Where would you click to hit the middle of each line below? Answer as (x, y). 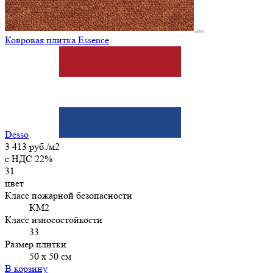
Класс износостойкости (54, 219)
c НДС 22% (29, 158)
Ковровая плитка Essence (57, 40)
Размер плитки (36, 244)
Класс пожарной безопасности (69, 195)
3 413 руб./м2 (32, 146)
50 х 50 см (50, 256)
